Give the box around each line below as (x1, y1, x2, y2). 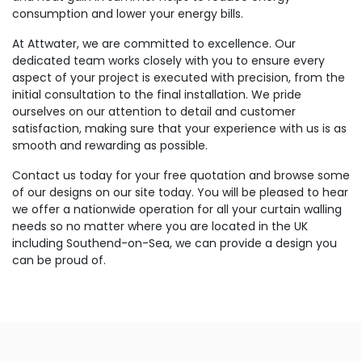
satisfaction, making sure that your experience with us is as (12, 120, 347, 137)
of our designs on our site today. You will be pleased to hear (12, 184, 348, 200)
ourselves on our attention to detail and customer (12, 103, 296, 120)
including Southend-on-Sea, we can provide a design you (12, 235, 337, 251)
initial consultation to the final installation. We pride (12, 86, 301, 103)
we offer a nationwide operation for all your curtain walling (12, 201, 342, 217)
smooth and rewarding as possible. (12, 137, 208, 154)
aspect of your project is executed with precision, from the (12, 69, 345, 86)
